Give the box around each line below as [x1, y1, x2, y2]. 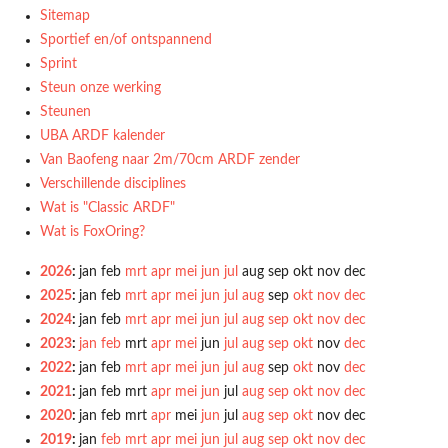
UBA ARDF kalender [40, 129, 165, 143]
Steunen [40, 105, 91, 119]
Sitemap [40, 9, 90, 23]
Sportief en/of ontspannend [40, 33, 212, 47]
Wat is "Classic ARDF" [40, 201, 175, 215]
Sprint [40, 57, 77, 71]
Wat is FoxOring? [40, 225, 145, 239]
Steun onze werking [40, 81, 161, 95]
